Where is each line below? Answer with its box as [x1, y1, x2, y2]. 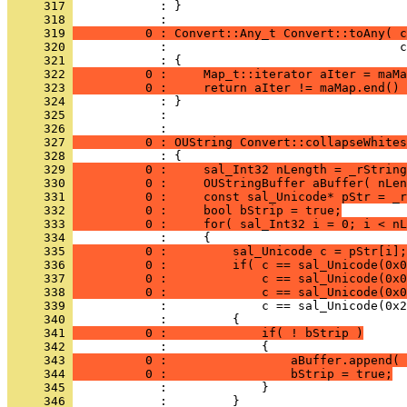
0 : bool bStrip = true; [73, 203, 342, 217]
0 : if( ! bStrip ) [73, 326, 363, 340]
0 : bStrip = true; [73, 367, 392, 381]
